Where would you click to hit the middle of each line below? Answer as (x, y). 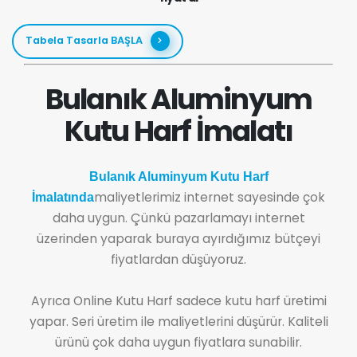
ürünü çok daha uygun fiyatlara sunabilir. (178, 342)
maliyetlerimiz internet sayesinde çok (210, 197)
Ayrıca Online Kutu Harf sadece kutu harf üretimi (178, 300)
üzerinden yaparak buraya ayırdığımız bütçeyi (178, 238)
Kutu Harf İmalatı (178, 131)
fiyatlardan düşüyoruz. (178, 259)
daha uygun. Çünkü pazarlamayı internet (178, 218)
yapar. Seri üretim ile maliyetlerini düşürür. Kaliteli (178, 321)
